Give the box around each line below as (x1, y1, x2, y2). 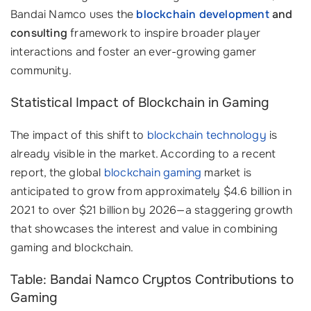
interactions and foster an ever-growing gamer (10, 44, 257, 59)
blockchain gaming (103, 165, 202, 180)
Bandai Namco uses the (10, 6, 137, 22)
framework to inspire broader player (67, 25, 261, 40)
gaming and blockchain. (10, 239, 134, 255)
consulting (10, 25, 67, 40)
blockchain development (136, 6, 269, 22)
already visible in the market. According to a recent (10, 146, 276, 161)
